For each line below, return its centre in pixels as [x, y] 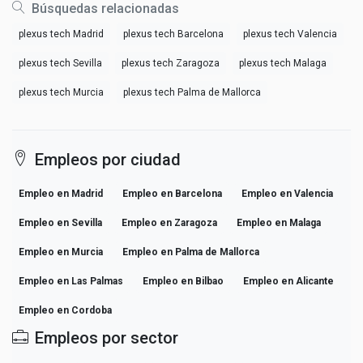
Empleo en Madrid [61, 193]
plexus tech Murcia [61, 92]
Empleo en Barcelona [172, 193]
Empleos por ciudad [108, 159]
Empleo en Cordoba [65, 310]
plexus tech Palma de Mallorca [192, 92]
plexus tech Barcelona [173, 34]
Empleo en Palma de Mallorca [191, 252]
